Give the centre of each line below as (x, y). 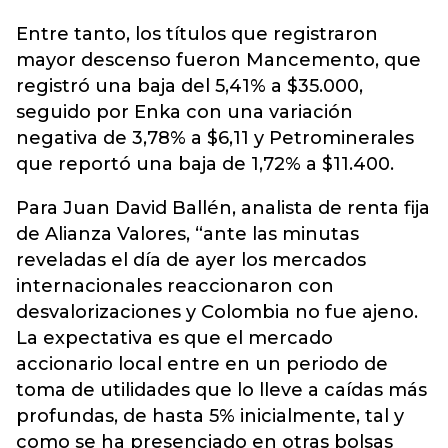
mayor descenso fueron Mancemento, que (218, 60)
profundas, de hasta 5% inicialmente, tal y (210, 416)
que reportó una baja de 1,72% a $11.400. (205, 164)
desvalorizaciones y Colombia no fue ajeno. (217, 312)
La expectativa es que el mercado (174, 338)
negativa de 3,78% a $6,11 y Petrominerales (215, 138)
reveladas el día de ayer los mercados (191, 260)
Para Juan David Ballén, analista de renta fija (223, 208)
